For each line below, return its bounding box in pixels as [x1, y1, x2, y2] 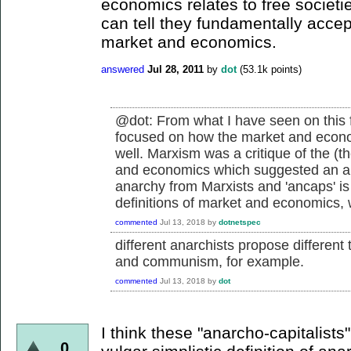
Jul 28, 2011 [147, 63, 204, 76]
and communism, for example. [115, 253, 304, 270]
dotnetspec [219, 217, 261, 226]
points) [268, 63, 302, 76]
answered [101, 63, 144, 76]
